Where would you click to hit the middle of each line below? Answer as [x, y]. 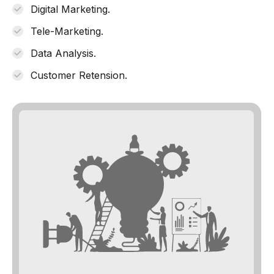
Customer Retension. [79, 75]
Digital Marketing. [70, 9]
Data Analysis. [63, 53]
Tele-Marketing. [67, 31]
